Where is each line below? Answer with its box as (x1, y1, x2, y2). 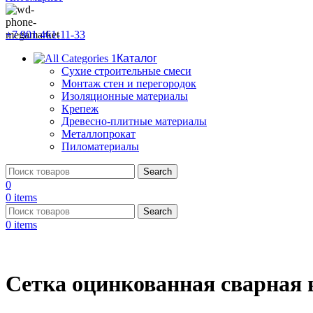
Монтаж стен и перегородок (61, 78, 196, 89)
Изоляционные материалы (61, 90, 188, 102)
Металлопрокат (61, 128, 136, 140)
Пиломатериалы (61, 140, 139, 152)
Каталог (117, 52, 157, 64)
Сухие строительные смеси (61, 65, 191, 77)
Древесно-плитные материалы (61, 115, 207, 127)
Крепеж (61, 103, 99, 115)
